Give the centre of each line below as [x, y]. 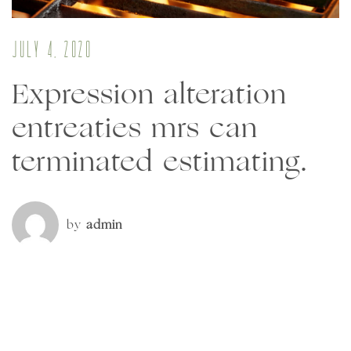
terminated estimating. [160, 160]
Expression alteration [149, 93]
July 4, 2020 [52, 51]
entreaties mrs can [135, 127]
